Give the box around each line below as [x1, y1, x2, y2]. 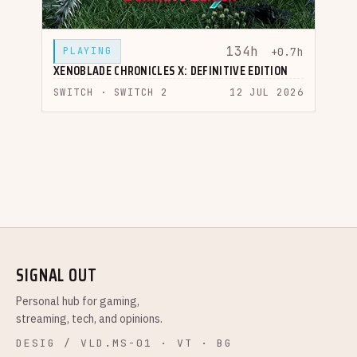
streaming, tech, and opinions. [16, 312, 163, 326]
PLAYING [63, 45, 112, 57]
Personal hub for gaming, [16, 294, 139, 308]
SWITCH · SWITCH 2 [53, 86, 168, 99]
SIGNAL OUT [16, 261, 97, 289]
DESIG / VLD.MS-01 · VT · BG [16, 336, 233, 350]
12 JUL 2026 [229, 86, 304, 99]
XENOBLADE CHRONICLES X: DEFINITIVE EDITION [53, 61, 288, 80]
